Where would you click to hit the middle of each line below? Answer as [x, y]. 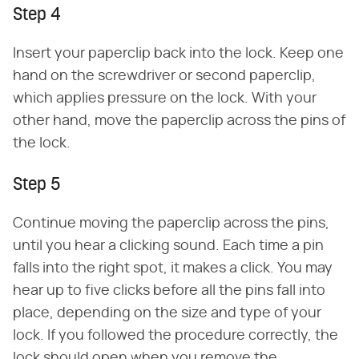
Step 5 [37, 186]
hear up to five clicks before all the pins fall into [169, 291]
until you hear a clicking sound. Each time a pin [168, 246]
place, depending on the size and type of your [167, 314]
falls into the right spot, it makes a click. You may [173, 269]
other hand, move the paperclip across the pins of [179, 121]
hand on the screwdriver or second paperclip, [164, 77]
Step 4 [37, 16]
